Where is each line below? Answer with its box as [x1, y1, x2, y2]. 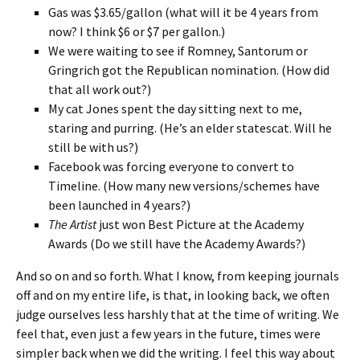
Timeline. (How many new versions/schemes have [48, 177, 320, 194]
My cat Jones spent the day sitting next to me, [48, 100, 302, 117]
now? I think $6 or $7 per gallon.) [48, 22, 225, 39]
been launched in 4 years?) [48, 196, 190, 213]
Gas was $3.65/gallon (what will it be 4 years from [48, 3, 318, 20]
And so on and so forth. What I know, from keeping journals [16, 267, 339, 284]
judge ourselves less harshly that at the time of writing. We [16, 305, 339, 322]
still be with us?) [48, 138, 138, 155]
